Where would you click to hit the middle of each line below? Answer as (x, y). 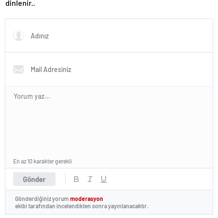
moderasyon (87, 199)
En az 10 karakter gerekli (43, 161)
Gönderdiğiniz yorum (42, 199)
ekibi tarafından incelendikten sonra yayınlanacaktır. (82, 206)
